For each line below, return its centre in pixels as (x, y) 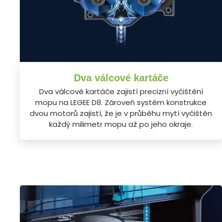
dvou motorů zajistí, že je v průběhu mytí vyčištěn (121, 113)
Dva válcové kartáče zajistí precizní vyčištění (121, 91)
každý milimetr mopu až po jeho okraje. (121, 124)
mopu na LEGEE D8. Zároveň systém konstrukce (121, 102)
